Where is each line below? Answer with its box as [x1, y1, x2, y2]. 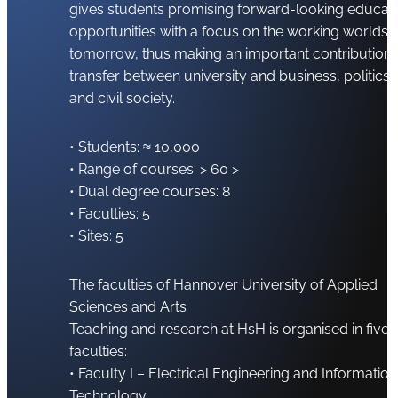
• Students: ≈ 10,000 [69, 138, 200, 155]
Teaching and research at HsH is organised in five [69, 320, 389, 338]
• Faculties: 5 [69, 204, 150, 222]
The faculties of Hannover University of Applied [69, 275, 378, 293]
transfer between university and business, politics [69, 67, 390, 84]
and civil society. [69, 89, 175, 107]
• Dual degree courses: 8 [69, 182, 230, 200]
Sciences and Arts [69, 298, 187, 315]
